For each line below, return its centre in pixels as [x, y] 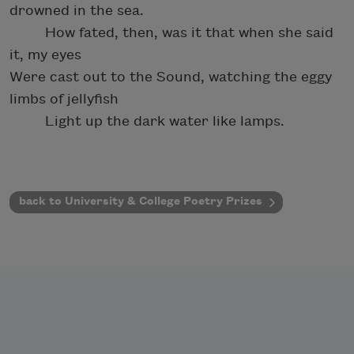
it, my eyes [45, 55]
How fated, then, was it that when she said [171, 32]
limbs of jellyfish [64, 99]
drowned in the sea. [77, 10]
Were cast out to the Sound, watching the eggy [171, 77]
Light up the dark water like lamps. [147, 121]
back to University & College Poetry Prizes [141, 201]
